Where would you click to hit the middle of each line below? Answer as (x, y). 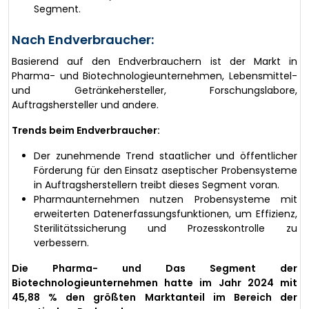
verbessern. (61, 242)
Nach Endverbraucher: (83, 39)
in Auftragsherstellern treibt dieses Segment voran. (157, 185)
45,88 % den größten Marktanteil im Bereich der (154, 297)
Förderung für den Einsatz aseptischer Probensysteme (166, 170)
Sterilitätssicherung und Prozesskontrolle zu (166, 228)
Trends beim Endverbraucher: (86, 130)
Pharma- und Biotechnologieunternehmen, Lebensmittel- (154, 76)
